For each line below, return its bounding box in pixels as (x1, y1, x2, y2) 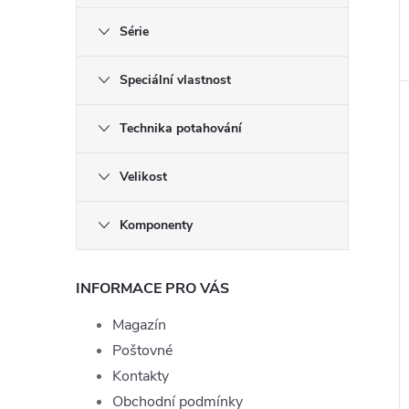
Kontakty (112, 366, 169, 386)
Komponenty (120, 216, 193, 234)
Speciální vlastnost (120, 71, 231, 89)
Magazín (112, 315, 166, 335)
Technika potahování (120, 120, 242, 137)
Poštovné (112, 341, 173, 361)
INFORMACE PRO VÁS (76, 278, 229, 299)
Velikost (120, 168, 167, 185)
